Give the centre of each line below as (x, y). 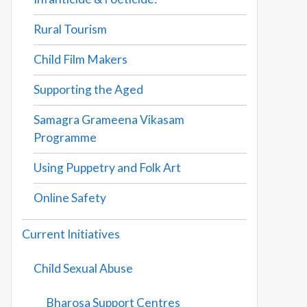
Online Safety (70, 197)
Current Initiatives (71, 234)
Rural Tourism (71, 29)
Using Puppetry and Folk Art (108, 167)
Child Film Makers (81, 59)
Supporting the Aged (89, 89)
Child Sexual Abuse (84, 268)
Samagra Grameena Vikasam (109, 119)
